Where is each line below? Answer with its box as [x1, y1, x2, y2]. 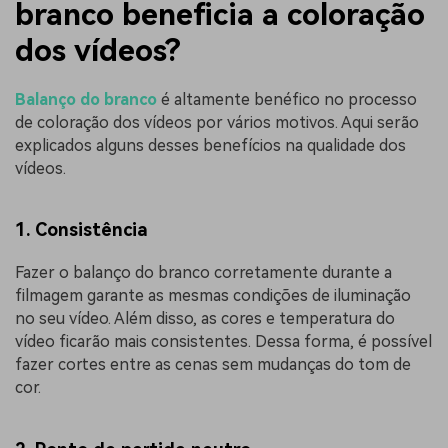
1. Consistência [15, 219, 148, 241]
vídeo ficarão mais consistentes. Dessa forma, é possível [15, 332, 432, 352]
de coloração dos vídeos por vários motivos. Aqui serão [15, 112, 419, 132]
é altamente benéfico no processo [157, 89, 417, 109]
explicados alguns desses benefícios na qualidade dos [15, 135, 406, 155]
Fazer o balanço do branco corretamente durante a [15, 263, 392, 283]
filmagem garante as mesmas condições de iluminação [15, 286, 411, 306]
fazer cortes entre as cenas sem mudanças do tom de [15, 355, 411, 375]
